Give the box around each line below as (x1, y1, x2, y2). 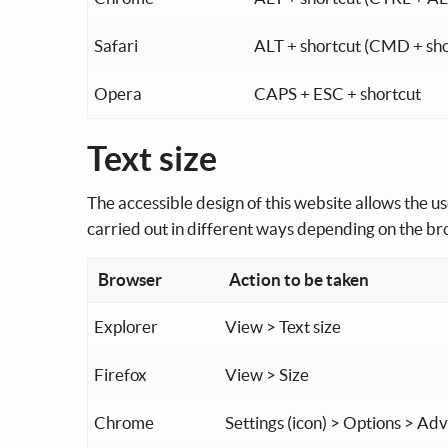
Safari (94, 35, 138, 55)
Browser (98, 269, 162, 289)
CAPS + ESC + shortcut (254, 83, 421, 103)
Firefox (94, 364, 147, 384)
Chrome (94, 412, 154, 432)
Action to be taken (229, 269, 369, 289)
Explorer (94, 316, 158, 336)
